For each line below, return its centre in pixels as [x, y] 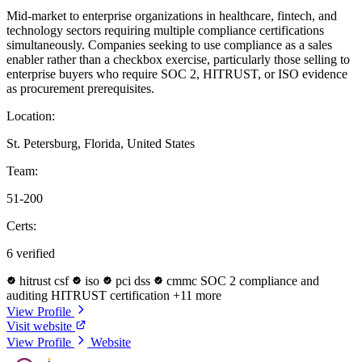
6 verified [31, 253]
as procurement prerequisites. [80, 88]
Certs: [21, 225]
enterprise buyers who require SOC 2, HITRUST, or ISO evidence [177, 74]
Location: [31, 116]
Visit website [41, 326]
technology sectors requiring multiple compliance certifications [165, 30]
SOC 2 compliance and [260, 280]
